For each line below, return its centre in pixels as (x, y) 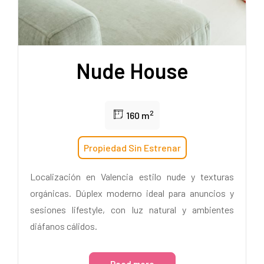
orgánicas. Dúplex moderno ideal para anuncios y (132, 193)
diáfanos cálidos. (64, 226)
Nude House (132, 70)
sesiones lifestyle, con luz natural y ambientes (132, 209)
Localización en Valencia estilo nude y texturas (132, 176)
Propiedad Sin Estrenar (132, 147)
